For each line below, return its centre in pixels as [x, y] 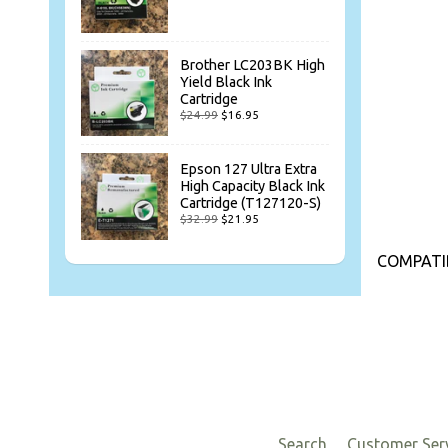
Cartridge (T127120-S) [250, 202]
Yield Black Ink [226, 82]
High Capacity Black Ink [252, 185]
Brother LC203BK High [252, 65]
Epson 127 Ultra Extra [248, 168]
